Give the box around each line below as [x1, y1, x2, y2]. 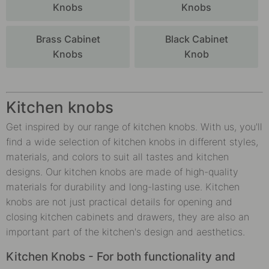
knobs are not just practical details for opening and [6, 195, 232, 208]
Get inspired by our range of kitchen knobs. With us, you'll [6, 120, 262, 133]
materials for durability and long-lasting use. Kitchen [6, 180, 240, 193]
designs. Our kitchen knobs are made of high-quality [6, 165, 238, 178]
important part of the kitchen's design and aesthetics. [6, 225, 245, 238]
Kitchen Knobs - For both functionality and [6, 249, 235, 264]
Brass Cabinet [35, 32, 100, 45]
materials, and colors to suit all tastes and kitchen [6, 150, 229, 163]
